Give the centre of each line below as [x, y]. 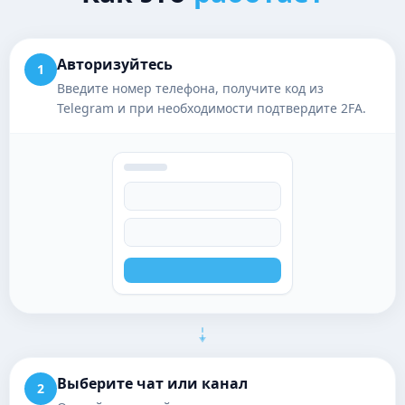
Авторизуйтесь [115, 64]
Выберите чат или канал [152, 383]
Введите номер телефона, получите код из [190, 88]
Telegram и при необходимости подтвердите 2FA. [212, 108]
